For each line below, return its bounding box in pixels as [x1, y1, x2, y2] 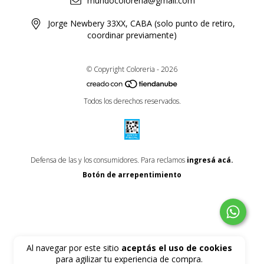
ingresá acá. [187, 155, 233, 166]
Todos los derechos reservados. [83, 96, 181, 107]
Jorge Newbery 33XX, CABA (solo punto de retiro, [47, 18, 235, 29]
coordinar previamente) [87, 29, 177, 41]
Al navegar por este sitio [27, 242, 122, 253]
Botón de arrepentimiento [82, 170, 181, 180]
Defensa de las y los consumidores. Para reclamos [31, 155, 185, 166]
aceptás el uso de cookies [121, 242, 233, 253]
